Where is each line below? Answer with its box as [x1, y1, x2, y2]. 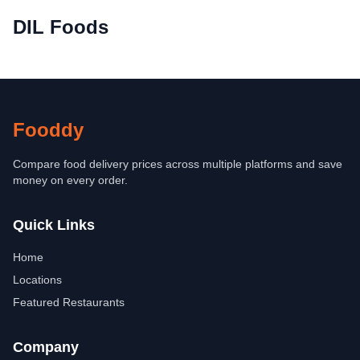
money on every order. [13, 174, 128, 186]
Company [13, 339, 79, 355]
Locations [13, 273, 62, 286]
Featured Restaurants [13, 296, 125, 309]
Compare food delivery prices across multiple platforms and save [13, 157, 342, 170]
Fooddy [13, 119, 84, 141]
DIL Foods [13, 16, 108, 38]
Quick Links [13, 217, 95, 233]
